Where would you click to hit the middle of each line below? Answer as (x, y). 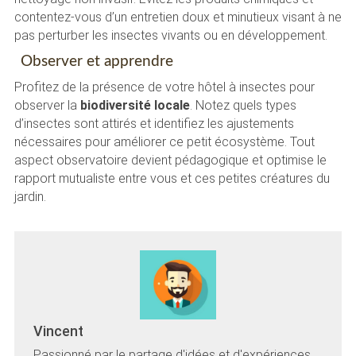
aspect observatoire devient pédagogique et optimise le (170, 160)
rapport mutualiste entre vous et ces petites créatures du (172, 178)
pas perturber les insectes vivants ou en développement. (170, 36)
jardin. (30, 196)
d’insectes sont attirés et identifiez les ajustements (154, 123)
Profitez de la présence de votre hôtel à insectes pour (164, 87)
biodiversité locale (135, 105)
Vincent (58, 331)
